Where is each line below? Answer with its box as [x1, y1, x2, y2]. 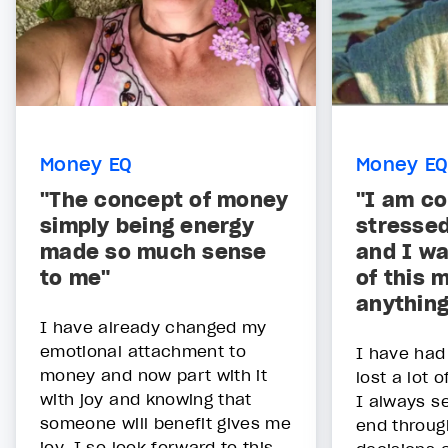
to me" [40, 265, 111, 292]
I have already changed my [40, 317, 267, 338]
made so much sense [40, 239, 267, 266]
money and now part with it [40, 365, 268, 386]
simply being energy [40, 213, 254, 240]
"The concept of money [40, 187, 289, 214]
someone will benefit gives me [40, 413, 292, 434]
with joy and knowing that [40, 389, 252, 410]
